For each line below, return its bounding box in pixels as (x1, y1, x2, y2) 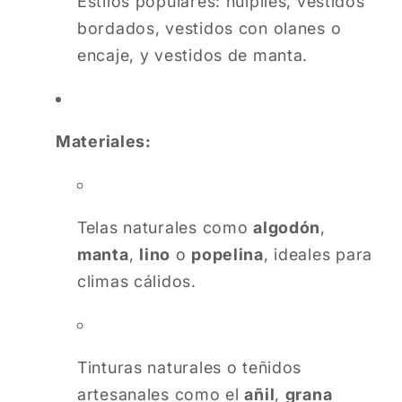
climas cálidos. (77, 272, 197, 292)
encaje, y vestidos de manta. (77, 46, 309, 66)
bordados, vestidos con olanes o (77, 19, 342, 39)
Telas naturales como (77, 218, 254, 238)
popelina (191, 245, 264, 265)
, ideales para (263, 245, 372, 265)
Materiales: (56, 132, 152, 152)
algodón (253, 218, 321, 238)
